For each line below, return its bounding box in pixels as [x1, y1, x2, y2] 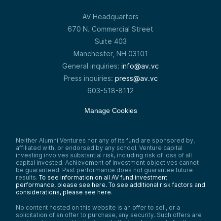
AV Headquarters [82, 12, 139, 21]
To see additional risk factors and [109, 181, 205, 188]
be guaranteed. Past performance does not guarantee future [16, 166, 193, 174]
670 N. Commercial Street [68, 24, 153, 33]
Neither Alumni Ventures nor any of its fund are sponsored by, [16, 136, 195, 144]
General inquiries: [62, 61, 121, 70]
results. [16, 173, 39, 181]
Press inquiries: [63, 74, 115, 82]
